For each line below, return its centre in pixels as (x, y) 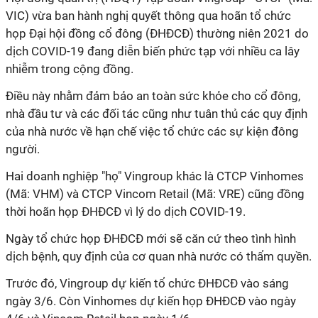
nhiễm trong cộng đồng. (71, 69)
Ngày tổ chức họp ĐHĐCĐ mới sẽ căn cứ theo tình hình (151, 238)
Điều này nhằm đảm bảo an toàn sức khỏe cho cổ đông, (153, 96)
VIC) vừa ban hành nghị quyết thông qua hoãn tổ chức (148, 16)
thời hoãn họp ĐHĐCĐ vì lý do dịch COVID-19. (126, 212)
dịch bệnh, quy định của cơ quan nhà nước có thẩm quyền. (159, 256)
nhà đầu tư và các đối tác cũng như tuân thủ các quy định (157, 114)
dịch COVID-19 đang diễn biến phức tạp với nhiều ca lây (153, 51)
